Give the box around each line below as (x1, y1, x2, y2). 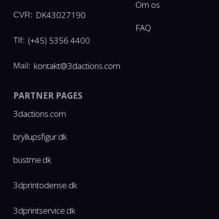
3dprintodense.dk (13, 179, 77, 191)
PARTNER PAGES (13, 89, 83, 101)
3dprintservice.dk (13, 205, 75, 217)
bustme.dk (13, 153, 51, 165)
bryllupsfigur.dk (13, 131, 67, 142)
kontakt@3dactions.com (33, 60, 120, 71)
